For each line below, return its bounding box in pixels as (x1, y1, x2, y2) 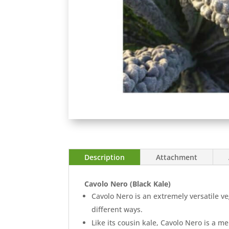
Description (84, 152, 125, 162)
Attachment (156, 152, 198, 162)
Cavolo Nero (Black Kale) (84, 178, 179, 189)
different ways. (91, 204, 143, 214)
